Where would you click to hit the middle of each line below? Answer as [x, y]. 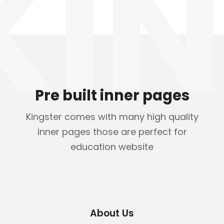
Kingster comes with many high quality [112, 117]
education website [112, 147]
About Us [112, 213]
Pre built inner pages [112, 95]
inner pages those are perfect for [112, 132]
